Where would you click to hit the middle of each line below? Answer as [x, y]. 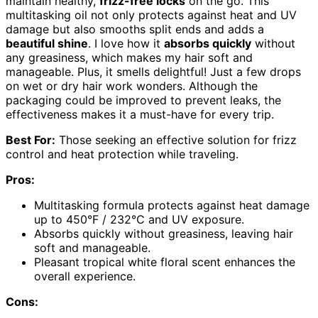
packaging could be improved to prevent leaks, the [143, 100]
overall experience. [85, 276]
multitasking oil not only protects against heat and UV [151, 15]
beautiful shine [47, 44]
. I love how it [126, 44]
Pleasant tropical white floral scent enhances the [165, 262]
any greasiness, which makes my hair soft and [129, 58]
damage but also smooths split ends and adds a [135, 29]
